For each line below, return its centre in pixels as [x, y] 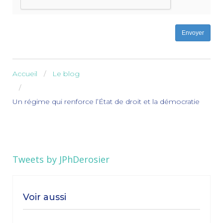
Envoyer [193, 33]
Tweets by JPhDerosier [61, 159]
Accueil [25, 73]
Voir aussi [45, 197]
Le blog [66, 73]
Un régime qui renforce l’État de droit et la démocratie [106, 101]
